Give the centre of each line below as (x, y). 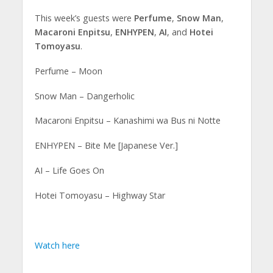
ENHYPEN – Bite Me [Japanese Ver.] (106, 146)
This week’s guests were (84, 18)
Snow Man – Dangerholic (84, 96)
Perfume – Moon (68, 71)
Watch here (57, 245)
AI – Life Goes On (69, 171)
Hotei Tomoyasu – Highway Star (100, 196)
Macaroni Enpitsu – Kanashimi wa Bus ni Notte (127, 121)
